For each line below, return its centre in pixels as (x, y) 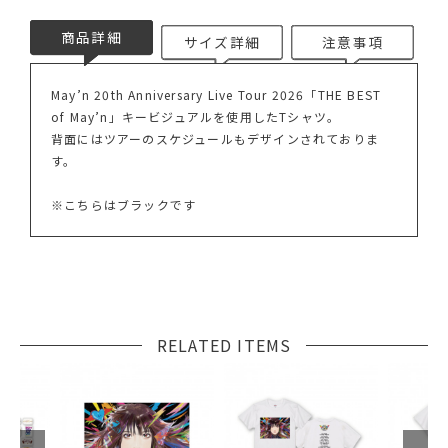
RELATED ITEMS (224, 345)
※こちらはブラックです (124, 205)
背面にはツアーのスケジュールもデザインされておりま (215, 139)
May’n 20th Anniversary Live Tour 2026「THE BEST (216, 95)
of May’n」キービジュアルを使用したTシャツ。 (196, 117)
